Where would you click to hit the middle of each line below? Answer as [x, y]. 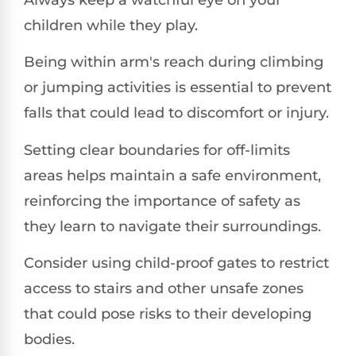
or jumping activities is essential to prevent [178, 88]
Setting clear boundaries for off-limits [157, 150]
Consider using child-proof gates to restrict [176, 263]
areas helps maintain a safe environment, [172, 175]
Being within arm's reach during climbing [174, 62]
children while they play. [111, 25]
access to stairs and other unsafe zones [164, 288]
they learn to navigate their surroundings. [172, 226]
